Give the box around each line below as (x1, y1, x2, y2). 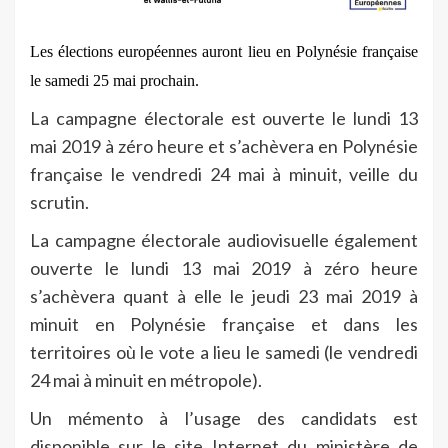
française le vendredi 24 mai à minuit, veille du (30, 163, 418, 186)
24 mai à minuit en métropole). (30, 369, 262, 392)
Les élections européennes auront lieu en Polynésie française (30, 43, 418, 61)
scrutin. (30, 191, 89, 214)
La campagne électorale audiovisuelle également (30, 229, 418, 252)
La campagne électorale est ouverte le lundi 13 (30, 107, 418, 130)
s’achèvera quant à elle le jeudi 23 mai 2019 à (30, 285, 418, 308)
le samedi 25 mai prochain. (30, 72, 199, 90)
